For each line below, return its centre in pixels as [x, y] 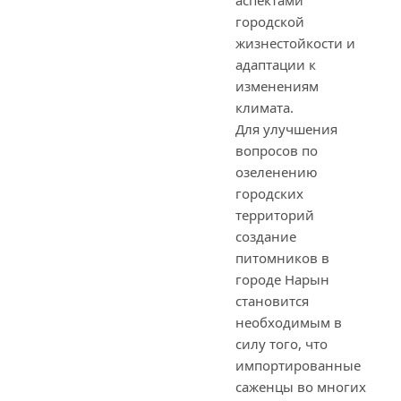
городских [269, 193]
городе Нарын [282, 279]
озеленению [277, 172]
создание [266, 236]
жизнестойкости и [295, 43]
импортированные [298, 365]
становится [272, 301]
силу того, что [282, 344]
